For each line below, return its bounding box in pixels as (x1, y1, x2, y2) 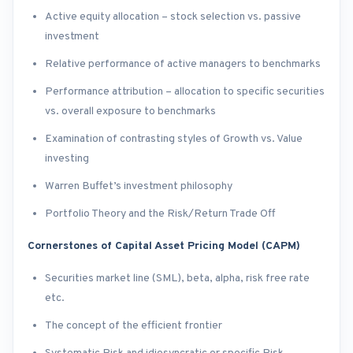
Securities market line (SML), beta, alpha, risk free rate (45, 272, 310, 286)
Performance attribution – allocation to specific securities (45, 85, 325, 99)
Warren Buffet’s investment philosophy (45, 180, 232, 194)
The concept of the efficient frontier (45, 319, 222, 333)
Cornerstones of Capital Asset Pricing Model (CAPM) (28, 240, 300, 254)
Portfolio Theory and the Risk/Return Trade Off (45, 207, 275, 221)
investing (45, 152, 89, 166)
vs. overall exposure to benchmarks (45, 105, 216, 119)
